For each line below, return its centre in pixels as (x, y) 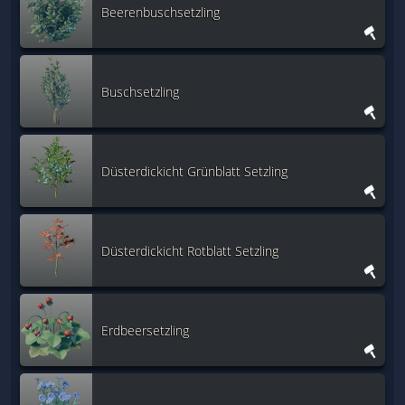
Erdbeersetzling (145, 330)
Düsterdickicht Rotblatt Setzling (190, 250)
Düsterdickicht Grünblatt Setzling (194, 171)
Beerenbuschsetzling (160, 12)
